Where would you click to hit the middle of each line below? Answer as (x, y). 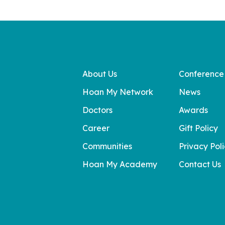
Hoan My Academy (120, 164)
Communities (107, 146)
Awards (193, 110)
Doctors (97, 110)
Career (96, 128)
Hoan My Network (118, 92)
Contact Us (200, 164)
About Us (100, 74)
